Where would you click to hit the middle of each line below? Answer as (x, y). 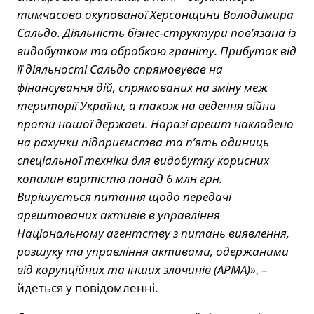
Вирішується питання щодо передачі (124, 196)
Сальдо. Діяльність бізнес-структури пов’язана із (156, 32)
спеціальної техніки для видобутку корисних (143, 160)
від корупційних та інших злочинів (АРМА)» (136, 269)
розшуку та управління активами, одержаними (153, 251)
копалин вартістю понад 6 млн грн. (120, 178)
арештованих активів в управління (118, 214)
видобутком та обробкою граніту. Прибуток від (157, 50)
